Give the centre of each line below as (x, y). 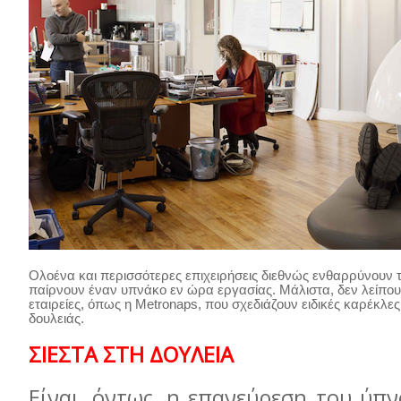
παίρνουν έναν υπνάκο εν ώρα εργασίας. (154, 290)
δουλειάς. (56, 319)
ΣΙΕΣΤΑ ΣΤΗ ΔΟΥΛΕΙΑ (131, 354)
